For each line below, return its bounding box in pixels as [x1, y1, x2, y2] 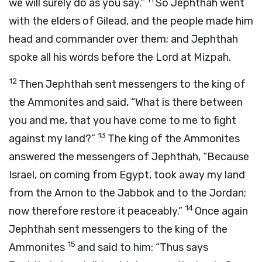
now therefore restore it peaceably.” [9, 205, 185, 218]
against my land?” [9, 132, 98, 145]
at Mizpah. [178, 51, 231, 64]
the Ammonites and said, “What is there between [9, 96, 243, 109]
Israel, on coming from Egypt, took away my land [9, 168, 245, 181]
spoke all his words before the [9, 51, 156, 64]
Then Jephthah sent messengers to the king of [19, 78, 246, 91]
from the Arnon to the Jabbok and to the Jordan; [9, 187, 246, 199]
